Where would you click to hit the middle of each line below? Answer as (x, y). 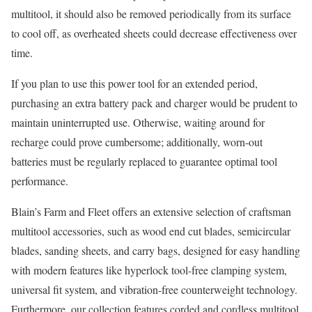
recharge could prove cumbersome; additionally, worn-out (137, 142)
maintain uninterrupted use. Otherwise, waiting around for (138, 123)
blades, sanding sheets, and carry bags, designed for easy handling (156, 251)
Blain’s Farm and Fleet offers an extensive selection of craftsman (151, 212)
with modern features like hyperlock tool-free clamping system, (149, 270)
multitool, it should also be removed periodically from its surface (151, 14)
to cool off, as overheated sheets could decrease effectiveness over (154, 33)
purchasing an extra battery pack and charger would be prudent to (154, 103)
